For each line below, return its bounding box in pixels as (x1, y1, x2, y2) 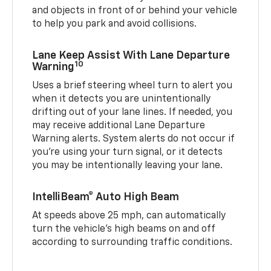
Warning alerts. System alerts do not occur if (32, 134, 235, 145)
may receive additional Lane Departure (32, 121, 206, 131)
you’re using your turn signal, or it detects (32, 148, 223, 158)
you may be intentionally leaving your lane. (32, 161, 223, 171)
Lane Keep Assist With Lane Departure (32, 50, 230, 62)
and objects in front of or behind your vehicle (32, 6, 238, 16)
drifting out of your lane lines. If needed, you (32, 108, 233, 118)
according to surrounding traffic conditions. (32, 238, 233, 248)
